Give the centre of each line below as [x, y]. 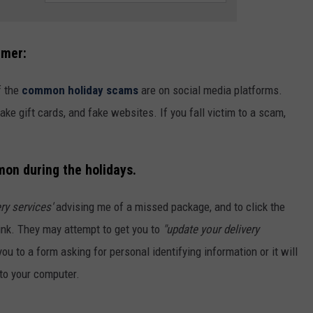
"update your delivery [211, 230]
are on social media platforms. [210, 90]
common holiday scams [80, 90]
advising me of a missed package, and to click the [169, 207]
